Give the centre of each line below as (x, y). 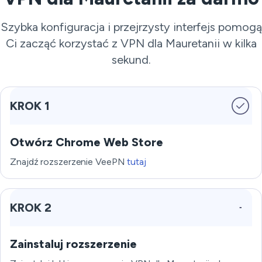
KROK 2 (31, 208)
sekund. (131, 60)
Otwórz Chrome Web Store (87, 142)
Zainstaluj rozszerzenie (73, 244)
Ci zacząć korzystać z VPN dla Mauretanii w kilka (131, 43)
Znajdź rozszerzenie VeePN (69, 162)
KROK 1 (30, 106)
